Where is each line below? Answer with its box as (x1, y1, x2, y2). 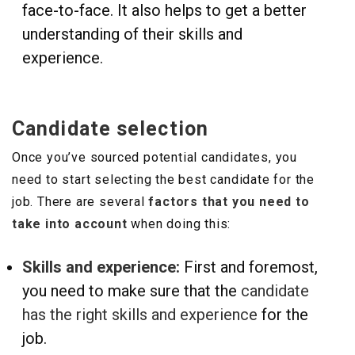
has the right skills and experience (22, 305, 258, 325)
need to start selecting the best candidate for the (12, 172, 315, 188)
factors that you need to (144, 194, 310, 210)
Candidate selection (12, 117, 208, 141)
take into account (12, 216, 128, 232)
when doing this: (127, 216, 231, 232)
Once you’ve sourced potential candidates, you (12, 150, 297, 166)
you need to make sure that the (22, 281, 241, 301)
